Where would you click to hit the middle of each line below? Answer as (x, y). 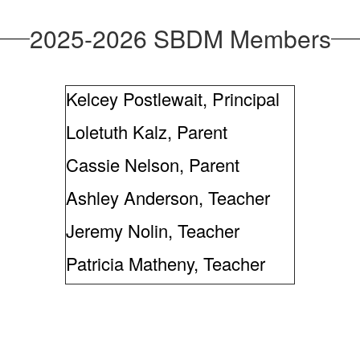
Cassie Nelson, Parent (153, 164)
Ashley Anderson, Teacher (168, 197)
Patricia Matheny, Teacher (166, 263)
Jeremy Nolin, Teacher (153, 230)
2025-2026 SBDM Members (180, 38)
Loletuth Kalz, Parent (147, 131)
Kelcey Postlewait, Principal (173, 98)
